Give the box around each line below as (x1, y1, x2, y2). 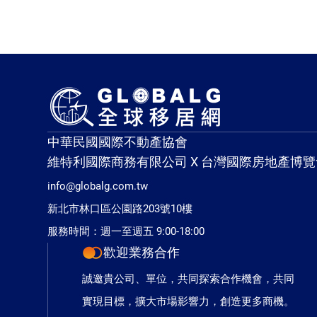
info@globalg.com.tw (47, 180, 149, 192)
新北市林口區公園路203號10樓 (47, 202, 193, 215)
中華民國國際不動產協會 (47, 134, 188, 149)
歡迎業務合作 (103, 245, 180, 260)
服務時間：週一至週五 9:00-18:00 (47, 225, 205, 238)
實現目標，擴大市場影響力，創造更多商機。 (82, 295, 295, 308)
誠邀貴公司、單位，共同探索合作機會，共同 (82, 272, 295, 285)
